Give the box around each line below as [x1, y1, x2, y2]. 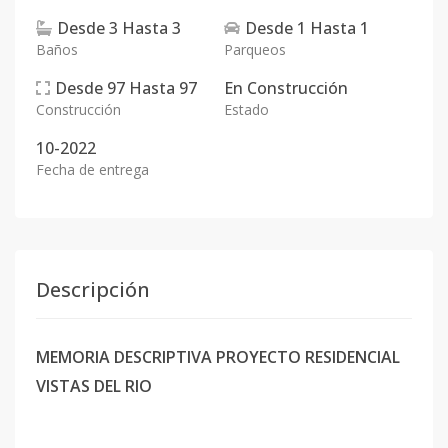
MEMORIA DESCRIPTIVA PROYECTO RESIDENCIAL [36, 346, 400, 368]
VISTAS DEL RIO [36, 375, 152, 397]
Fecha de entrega [36, 160, 149, 179]
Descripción [36, 276, 150, 303]
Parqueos [224, 40, 286, 59]
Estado [224, 100, 269, 119]
